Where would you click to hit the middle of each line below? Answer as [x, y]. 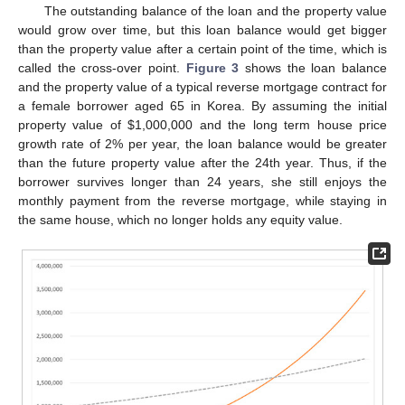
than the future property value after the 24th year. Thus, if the [202, 162]
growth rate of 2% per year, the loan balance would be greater [202, 143]
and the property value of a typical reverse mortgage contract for [202, 86]
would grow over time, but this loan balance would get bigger [202, 29]
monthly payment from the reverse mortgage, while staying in [202, 200]
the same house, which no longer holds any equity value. [180, 219]
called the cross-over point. [102, 67]
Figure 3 [212, 67]
